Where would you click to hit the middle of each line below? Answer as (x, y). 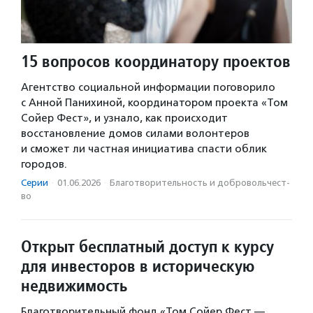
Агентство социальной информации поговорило (148, 88)
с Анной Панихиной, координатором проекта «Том (154, 103)
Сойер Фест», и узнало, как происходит (124, 118)
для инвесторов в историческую (138, 266)
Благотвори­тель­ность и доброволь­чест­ (200, 183)
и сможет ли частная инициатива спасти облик (144, 149)
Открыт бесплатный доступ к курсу (147, 247)
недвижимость (74, 286)
